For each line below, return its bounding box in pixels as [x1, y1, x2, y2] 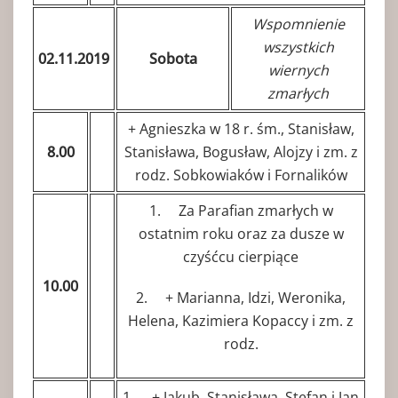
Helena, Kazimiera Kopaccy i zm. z [128, 310, 354, 330]
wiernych [267, 60, 329, 80]
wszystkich [262, 36, 334, 57]
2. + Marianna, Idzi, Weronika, [136, 287, 346, 307]
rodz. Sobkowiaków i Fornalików [134, 164, 347, 185]
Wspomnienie [251, 13, 345, 34]
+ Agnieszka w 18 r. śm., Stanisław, [127, 118, 354, 139]
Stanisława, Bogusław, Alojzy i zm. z [123, 141, 358, 162]
